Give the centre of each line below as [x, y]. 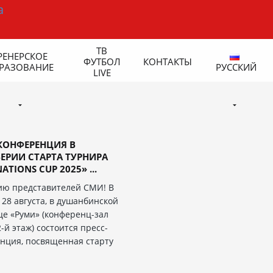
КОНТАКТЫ [168, 61]
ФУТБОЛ [102, 61]
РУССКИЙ [236, 67]
